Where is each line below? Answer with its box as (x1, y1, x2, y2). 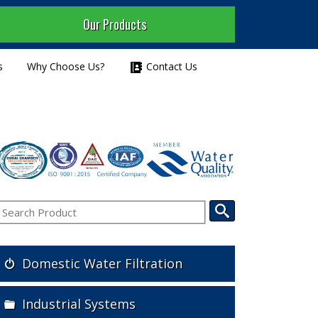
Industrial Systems (22, 295, 136, 313)
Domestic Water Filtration (22, 255, 182, 273)
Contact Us (143, 60, 198, 73)
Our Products (82, 15, 146, 33)
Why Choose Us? (27, 60, 105, 73)
